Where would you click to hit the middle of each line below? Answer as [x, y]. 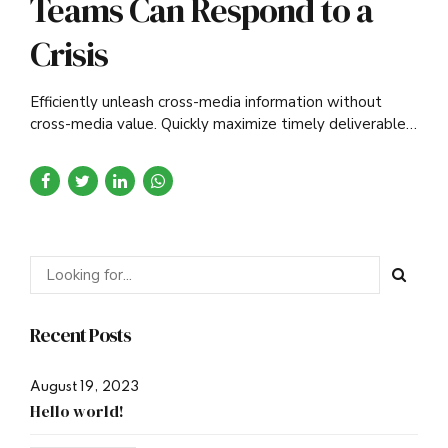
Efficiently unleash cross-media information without [206, 101]
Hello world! [77, 410]
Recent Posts [80, 335]
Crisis [69, 53]
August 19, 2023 [84, 387]
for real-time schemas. [106, 145]
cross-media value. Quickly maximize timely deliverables [221, 123]
